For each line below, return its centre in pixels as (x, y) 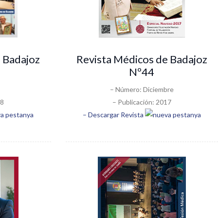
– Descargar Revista (114, 114)
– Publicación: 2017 (142, 102)
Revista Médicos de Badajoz (142, 59)
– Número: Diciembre (142, 89)
